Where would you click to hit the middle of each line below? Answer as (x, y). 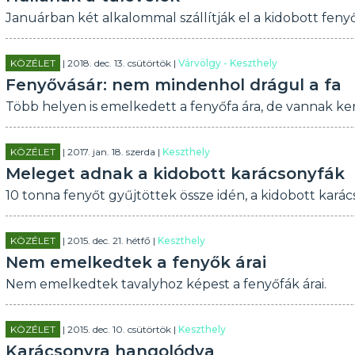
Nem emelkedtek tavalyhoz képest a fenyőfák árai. (166, 284)
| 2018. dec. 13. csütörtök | (119, 63)
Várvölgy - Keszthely (227, 63)
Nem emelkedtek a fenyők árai (136, 262)
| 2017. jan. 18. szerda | (111, 152)
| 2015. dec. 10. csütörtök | (119, 329)
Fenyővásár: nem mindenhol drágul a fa (173, 85)
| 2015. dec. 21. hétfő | (109, 240)
